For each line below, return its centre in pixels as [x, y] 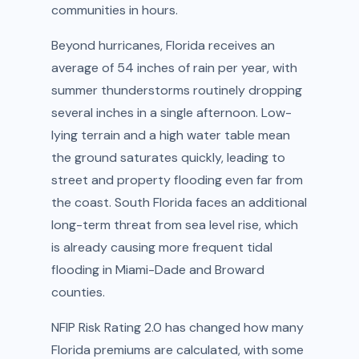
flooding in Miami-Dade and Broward [158, 270]
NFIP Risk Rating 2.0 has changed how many [177, 327]
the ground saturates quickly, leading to [168, 157]
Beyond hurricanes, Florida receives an [163, 45]
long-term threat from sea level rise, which [175, 225]
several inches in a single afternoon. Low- [171, 113]
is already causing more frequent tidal [162, 247]
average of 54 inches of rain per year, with [174, 68]
